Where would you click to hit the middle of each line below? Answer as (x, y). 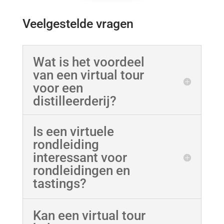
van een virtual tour (88, 75)
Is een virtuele (73, 131)
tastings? (59, 183)
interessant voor (80, 157)
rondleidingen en (81, 170)
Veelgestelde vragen (78, 23)
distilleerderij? (74, 101)
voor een (58, 88)
